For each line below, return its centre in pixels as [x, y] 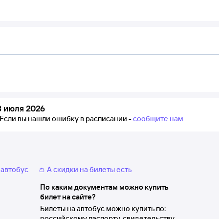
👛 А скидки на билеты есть [85, 169]
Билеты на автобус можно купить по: [103, 208]
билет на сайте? [68, 197]
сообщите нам [158, 119]
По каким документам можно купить [104, 187]
